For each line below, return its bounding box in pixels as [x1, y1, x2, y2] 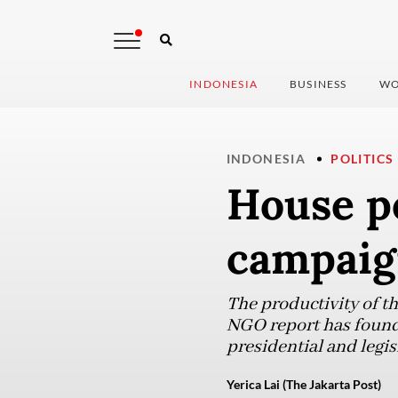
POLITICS [330, 151, 394, 167]
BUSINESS [290, 77, 347, 92]
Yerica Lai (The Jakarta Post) [226, 377, 381, 393]
